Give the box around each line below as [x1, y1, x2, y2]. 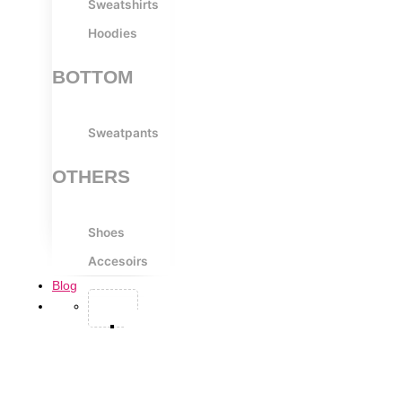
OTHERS [52, 165, 130, 187]
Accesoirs [88, 253, 148, 268]
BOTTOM [52, 66, 134, 87]
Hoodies [88, 25, 137, 40]
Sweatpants [88, 125, 159, 140]
